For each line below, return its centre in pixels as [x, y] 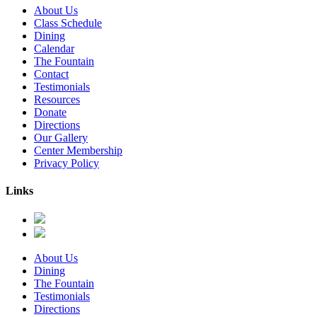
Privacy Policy [67, 163]
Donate [50, 112]
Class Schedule [68, 23]
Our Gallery [61, 137]
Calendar [54, 48]
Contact [51, 74]
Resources [57, 99]
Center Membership [78, 150]
